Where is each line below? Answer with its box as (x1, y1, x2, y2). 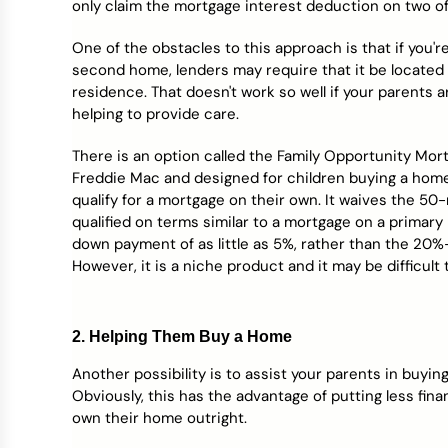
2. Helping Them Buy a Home (72, 328, 292, 345)
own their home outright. (72, 408, 247, 428)
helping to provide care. (72, 104, 239, 124)
